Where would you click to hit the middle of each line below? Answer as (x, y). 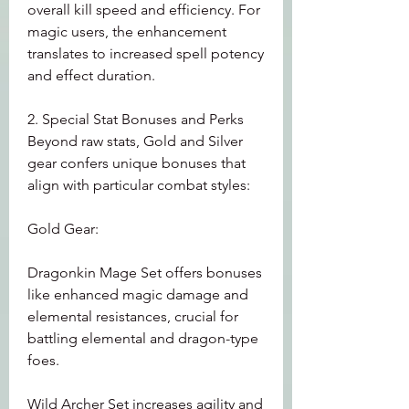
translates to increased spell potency (146, 53)
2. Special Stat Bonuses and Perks (136, 119)
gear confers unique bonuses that (136, 163)
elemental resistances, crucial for (133, 316)
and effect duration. (91, 75)
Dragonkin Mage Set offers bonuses (145, 273)
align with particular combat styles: (139, 185)
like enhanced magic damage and (138, 294)
